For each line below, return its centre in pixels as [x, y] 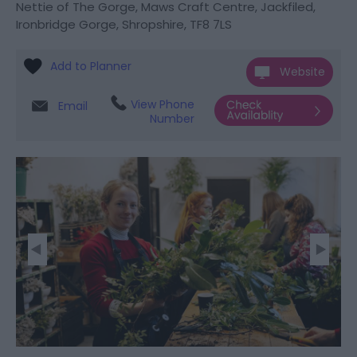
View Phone [162, 104]
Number [172, 119]
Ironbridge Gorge [66, 24]
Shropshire [153, 24]
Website [302, 72]
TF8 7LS [211, 24]
